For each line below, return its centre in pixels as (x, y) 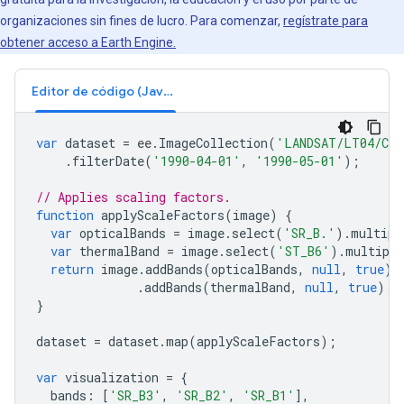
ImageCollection (213, 143)
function (65, 215)
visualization (112, 377)
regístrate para (326, 21)
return (72, 269)
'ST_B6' (303, 251)
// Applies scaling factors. (133, 197)
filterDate (108, 161)
